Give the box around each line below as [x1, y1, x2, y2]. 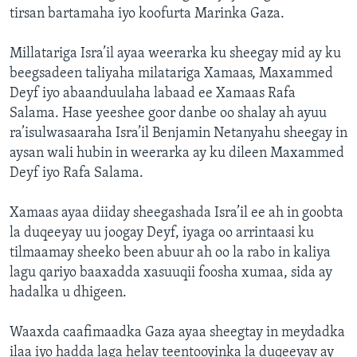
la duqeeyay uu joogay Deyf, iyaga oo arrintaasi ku [10, 226, 314, 241]
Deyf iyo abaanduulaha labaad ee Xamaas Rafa [10, 86, 296, 102]
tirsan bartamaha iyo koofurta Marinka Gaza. [10, 6, 284, 22]
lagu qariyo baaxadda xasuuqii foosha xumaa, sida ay [10, 265, 332, 281]
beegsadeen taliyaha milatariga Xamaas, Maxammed [10, 66, 333, 82]
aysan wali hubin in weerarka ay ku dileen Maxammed [10, 146, 344, 162]
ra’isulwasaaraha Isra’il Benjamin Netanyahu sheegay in [10, 126, 347, 142]
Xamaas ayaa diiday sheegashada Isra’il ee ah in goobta [10, 206, 343, 222]
